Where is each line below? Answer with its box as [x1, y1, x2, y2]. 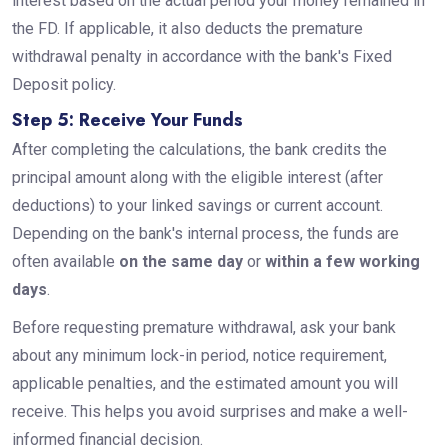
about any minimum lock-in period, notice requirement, [11, 345, 387, 365]
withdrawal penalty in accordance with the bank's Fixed [11, 46, 392, 66]
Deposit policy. [11, 74, 124, 94]
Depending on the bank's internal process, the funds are [11, 223, 399, 243]
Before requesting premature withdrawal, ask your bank [11, 317, 396, 337]
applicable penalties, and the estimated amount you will [11, 373, 398, 393]
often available [11, 251, 119, 271]
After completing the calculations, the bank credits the [11, 139, 387, 159]
